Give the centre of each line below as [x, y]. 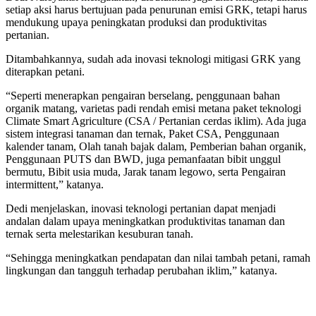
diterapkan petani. [45, 71]
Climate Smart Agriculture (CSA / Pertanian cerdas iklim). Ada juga [156, 121]
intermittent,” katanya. [55, 184]
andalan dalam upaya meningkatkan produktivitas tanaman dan [145, 221]
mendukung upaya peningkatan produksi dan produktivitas [136, 22]
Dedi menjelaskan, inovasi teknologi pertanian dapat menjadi [141, 208]
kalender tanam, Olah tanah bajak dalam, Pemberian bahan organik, [156, 146]
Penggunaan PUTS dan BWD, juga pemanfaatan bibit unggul [143, 159]
